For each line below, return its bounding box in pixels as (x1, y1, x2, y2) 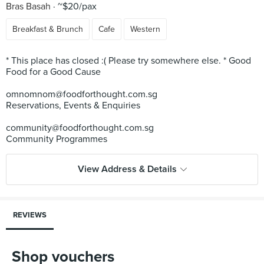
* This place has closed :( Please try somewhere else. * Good (6, 55, 251, 67)
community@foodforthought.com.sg (6, 122, 154, 134)
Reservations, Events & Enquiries (6, 100, 140, 111)
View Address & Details (77, 163, 177, 175)
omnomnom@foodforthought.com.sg (6, 88, 157, 100)
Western (130, 24, 160, 34)
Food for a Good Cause (6, 66, 101, 78)
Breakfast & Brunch (12, 24, 83, 34)
